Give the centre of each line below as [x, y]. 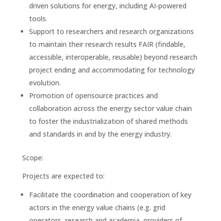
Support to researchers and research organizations [111, 31]
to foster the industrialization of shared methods [108, 121]
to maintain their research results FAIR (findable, [107, 44]
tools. [38, 18]
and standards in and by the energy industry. [100, 134]
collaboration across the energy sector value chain [110, 108]
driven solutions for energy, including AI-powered [108, 6]
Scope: [33, 158]
